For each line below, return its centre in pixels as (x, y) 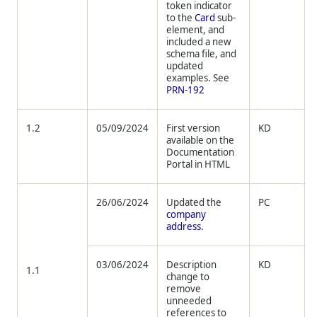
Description (192, 265)
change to (188, 277)
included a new (199, 42)
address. (185, 227)
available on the (201, 140)
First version (194, 128)
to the (181, 18)
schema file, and (202, 54)
